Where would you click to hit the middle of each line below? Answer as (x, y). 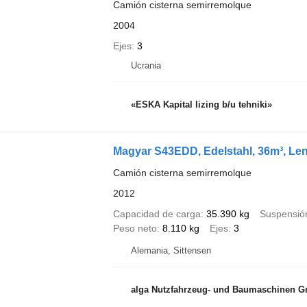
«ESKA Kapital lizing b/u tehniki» (201, 105)
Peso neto (135, 228)
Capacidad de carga (157, 213)
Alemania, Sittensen (171, 250)
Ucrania (146, 65)
